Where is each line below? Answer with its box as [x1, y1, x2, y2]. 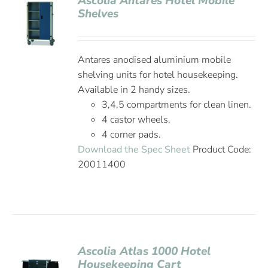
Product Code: [190, 143, 252, 156]
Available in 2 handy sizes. [78, 83, 191, 96]
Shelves [78, 6, 119, 22]
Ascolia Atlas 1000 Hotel [78, 243, 211, 259]
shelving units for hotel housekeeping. [78, 68, 239, 81]
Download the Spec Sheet [78, 143, 191, 156]
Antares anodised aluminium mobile [78, 53, 232, 66]
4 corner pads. [102, 128, 162, 141]
